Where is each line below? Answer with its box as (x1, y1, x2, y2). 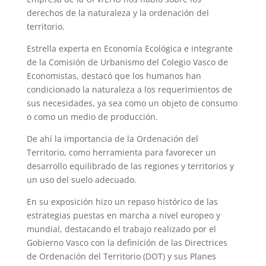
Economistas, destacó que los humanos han (26, 70, 201, 82)
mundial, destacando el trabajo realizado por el (26, 223, 216, 235)
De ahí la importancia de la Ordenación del (26, 133, 198, 145)
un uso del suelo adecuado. (26, 174, 137, 186)
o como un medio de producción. (26, 111, 158, 123)
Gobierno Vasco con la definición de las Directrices (26, 237, 227, 249)
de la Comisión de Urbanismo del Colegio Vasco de (26, 56, 228, 68)
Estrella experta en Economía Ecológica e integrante (26, 43, 233, 55)
